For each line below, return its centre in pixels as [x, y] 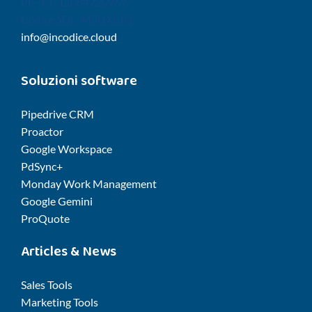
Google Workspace [67, 149]
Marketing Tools [60, 302]
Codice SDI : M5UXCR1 [77, 19]
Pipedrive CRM [57, 114]
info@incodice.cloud [69, 37]
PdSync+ [42, 166]
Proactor [42, 132]
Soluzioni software [79, 81]
